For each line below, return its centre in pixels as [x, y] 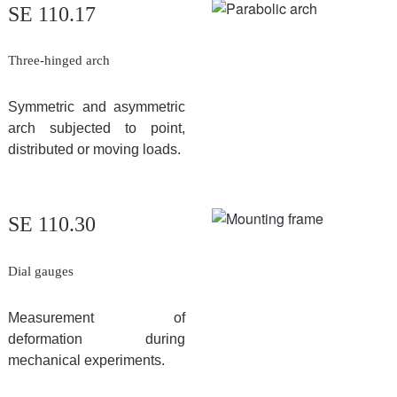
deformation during [97, 339]
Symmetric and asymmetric [97, 107]
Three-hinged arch [59, 60]
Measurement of [97, 317]
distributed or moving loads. [94, 149]
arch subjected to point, [97, 128]
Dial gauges [41, 271]
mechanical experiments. [86, 360]
